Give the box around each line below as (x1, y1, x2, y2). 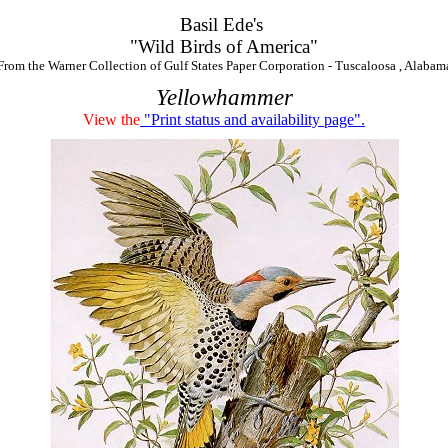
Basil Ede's (180, 14, 268, 35)
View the (83, 111, 140, 128)
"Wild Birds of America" (130, 36, 318, 57)
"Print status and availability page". (140, 111, 365, 128)
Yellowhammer (155, 84, 293, 110)
